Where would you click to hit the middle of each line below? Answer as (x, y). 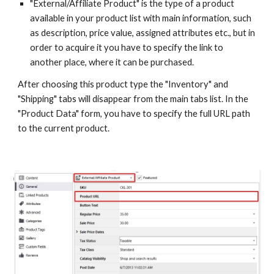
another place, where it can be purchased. (112, 62)
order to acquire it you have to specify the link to (127, 47)
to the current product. (64, 128)
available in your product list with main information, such (141, 18)
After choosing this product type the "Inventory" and (123, 84)
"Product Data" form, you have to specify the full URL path (134, 113)
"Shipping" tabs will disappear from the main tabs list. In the (133, 99)
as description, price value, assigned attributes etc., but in (143, 33)
